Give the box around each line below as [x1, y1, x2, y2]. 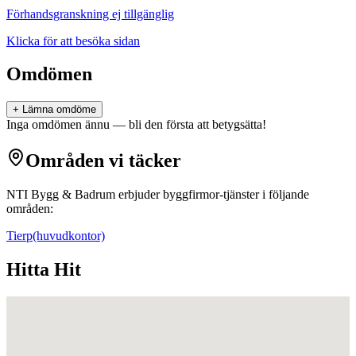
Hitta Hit [6, 259, 81, 281]
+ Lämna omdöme [13, 103, 96, 116]
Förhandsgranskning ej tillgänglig [6, 6, 174, 21]
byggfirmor [163, 188, 219, 202]
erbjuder [115, 188, 163, 202]
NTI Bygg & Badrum [6, 188, 115, 202]
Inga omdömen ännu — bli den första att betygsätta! [6, 118, 266, 132]
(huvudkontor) [33, 229, 105, 243]
